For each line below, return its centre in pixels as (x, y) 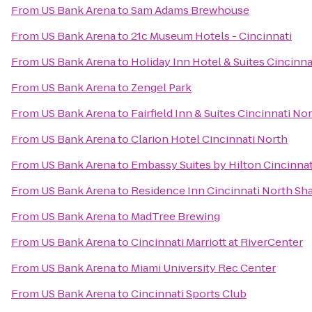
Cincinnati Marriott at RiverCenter (217, 242)
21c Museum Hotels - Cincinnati (211, 36)
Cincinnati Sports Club (189, 294)
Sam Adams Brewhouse (190, 10)
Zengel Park (161, 87)
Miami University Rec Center (203, 268)
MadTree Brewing (175, 216)
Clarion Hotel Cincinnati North (209, 139)
